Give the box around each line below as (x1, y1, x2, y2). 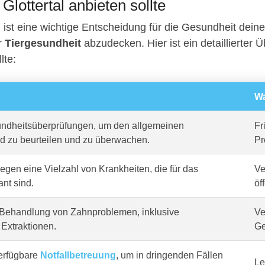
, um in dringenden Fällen (116, 250, 223, 261)
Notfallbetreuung (40, 250, 116, 261)
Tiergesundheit (5, 37, 81, 50)
